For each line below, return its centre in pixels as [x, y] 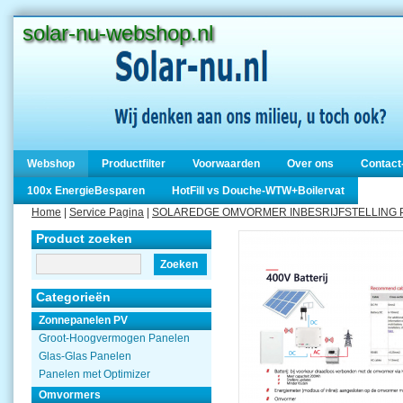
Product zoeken [84, 238]
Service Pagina [107, 212]
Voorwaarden [226, 164]
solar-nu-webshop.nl [118, 33]
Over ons [310, 164]
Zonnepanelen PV [83, 320]
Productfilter [134, 164]
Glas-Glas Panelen [85, 356]
